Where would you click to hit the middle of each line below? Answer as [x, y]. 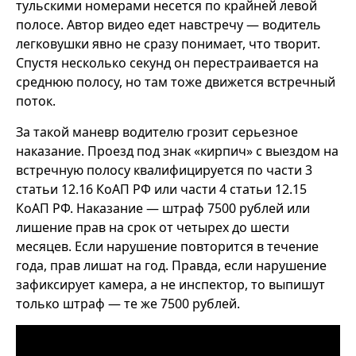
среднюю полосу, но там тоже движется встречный [176, 81]
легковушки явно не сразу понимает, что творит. [168, 43]
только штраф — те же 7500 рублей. [128, 303]
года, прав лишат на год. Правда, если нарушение [171, 265]
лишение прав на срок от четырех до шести [153, 227]
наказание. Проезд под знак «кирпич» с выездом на [177, 151]
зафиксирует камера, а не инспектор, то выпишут [170, 284]
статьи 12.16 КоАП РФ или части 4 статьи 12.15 [161, 189]
